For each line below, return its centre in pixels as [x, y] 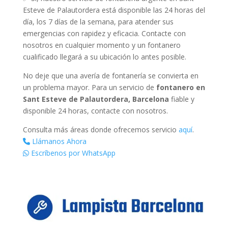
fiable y [181, 99]
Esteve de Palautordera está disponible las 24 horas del [114, 10]
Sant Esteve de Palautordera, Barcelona [96, 99]
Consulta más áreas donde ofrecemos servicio [101, 129]
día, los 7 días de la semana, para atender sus [98, 21]
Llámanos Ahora [58, 141]
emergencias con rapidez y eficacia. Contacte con [104, 33]
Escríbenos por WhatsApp [72, 153]
